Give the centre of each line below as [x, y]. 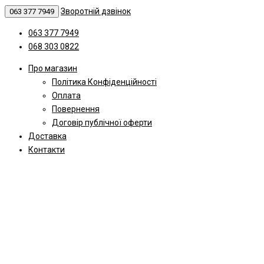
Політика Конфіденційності [104, 82]
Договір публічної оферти [102, 123]
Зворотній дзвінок [96, 11]
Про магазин [53, 68]
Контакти [47, 150]
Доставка [47, 136]
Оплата [66, 95]
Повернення [76, 109]
